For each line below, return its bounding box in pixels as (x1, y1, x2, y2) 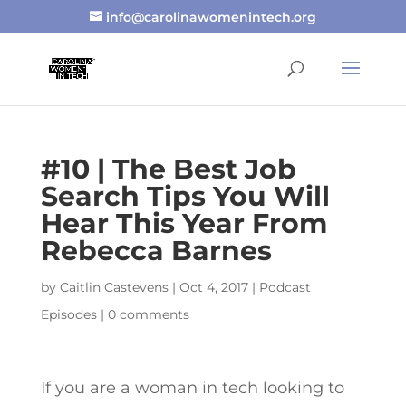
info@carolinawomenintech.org (105, 8, 316, 25)
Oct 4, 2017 (179, 279, 248, 295)
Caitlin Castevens (59, 279, 169, 295)
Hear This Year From (40, 207, 327, 240)
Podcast (258, 279, 311, 295)
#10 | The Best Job (40, 152, 296, 186)
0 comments (107, 306, 189, 323)
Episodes (40, 306, 97, 323)
